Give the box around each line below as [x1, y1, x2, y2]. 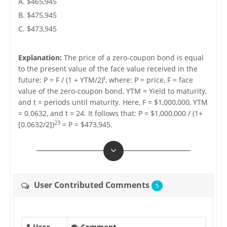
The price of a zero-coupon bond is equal [61, 53, 204, 63]
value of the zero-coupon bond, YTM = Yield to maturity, [18, 86, 207, 96]
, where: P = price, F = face [105, 75, 193, 85]
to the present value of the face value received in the [18, 64, 198, 74]
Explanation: [18, 53, 62, 63]
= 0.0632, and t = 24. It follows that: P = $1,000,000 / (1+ [18, 108, 203, 119]
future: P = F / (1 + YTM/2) [18, 75, 103, 85]
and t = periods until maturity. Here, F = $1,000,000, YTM [18, 97, 208, 107]
